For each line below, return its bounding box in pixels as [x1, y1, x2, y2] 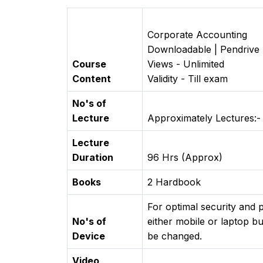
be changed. [147, 230, 202, 242]
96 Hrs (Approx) [147, 151, 222, 164]
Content [72, 73, 111, 85]
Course [72, 58, 106, 70]
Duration [72, 151, 113, 164]
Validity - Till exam [147, 73, 228, 85]
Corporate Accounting [147, 29, 247, 41]
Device [72, 230, 105, 242]
